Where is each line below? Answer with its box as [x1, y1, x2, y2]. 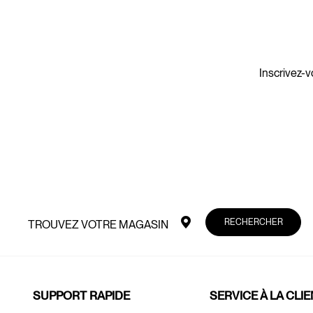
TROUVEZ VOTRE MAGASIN [28, 217, 169, 231]
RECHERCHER [224, 217, 283, 228]
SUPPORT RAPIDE [33, 289, 131, 303]
